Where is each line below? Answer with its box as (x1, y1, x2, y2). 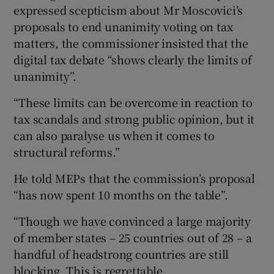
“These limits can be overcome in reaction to (13, 94, 253, 110)
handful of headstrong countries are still (13, 245, 229, 262)
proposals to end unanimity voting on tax (13, 18, 233, 34)
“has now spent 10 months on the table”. (13, 186, 228, 202)
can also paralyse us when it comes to (13, 127, 215, 143)
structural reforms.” (13, 143, 120, 160)
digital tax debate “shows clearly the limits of (13, 51, 253, 67)
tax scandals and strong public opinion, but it (13, 110, 255, 127)
